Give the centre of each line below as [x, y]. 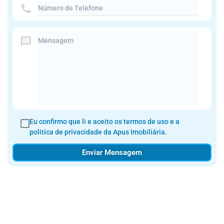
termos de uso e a [151, 122]
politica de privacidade [66, 132]
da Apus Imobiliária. [134, 132]
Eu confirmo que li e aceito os [76, 122]
